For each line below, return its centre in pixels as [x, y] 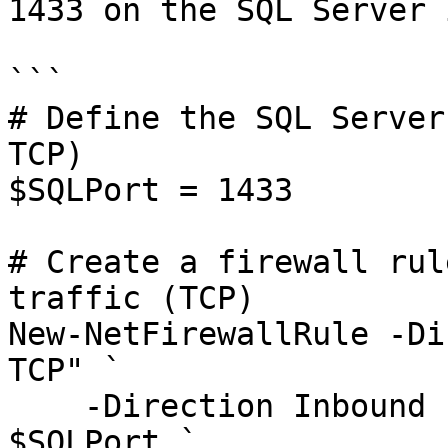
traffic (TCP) [131, 298]
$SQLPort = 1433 [150, 190]
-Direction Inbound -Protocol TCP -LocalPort [46, 406]
